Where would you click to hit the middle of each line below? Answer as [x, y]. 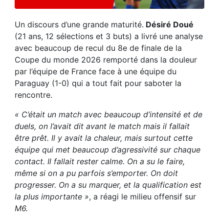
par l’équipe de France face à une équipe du [96, 71]
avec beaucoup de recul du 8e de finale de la [98, 48]
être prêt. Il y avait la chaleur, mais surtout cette [104, 138]
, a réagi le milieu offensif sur [142, 196]
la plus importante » [52, 196]
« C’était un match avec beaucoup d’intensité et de [109, 114]
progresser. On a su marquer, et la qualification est [108, 185]
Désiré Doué [169, 24]
